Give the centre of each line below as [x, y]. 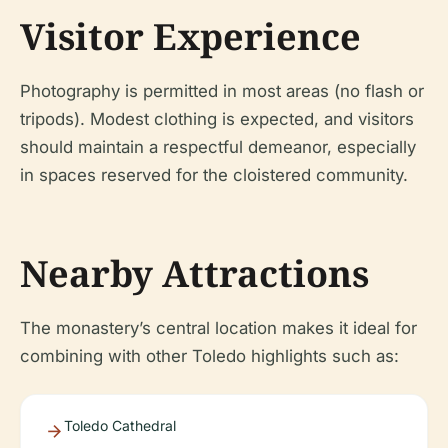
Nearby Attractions [194, 273]
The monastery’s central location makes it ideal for [218, 328]
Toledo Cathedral [120, 425]
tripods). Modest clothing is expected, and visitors [217, 119]
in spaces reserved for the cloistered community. [214, 175]
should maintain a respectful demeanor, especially [218, 147]
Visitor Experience [190, 36]
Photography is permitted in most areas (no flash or [222, 91]
